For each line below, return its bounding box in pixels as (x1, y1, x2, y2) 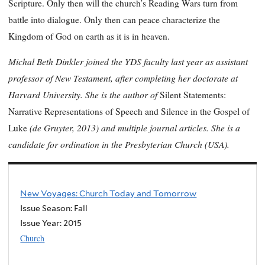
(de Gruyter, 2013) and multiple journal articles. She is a (27, 121, 240, 134)
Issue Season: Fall (20, 203, 88, 213)
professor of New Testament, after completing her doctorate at (8, 72, 238, 85)
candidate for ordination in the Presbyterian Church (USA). (8, 138, 230, 151)
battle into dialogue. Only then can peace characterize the (8, 13, 220, 25)
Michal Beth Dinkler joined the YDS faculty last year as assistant (8, 55, 248, 68)
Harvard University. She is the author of (8, 88, 160, 101)
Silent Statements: (160, 89, 226, 101)
